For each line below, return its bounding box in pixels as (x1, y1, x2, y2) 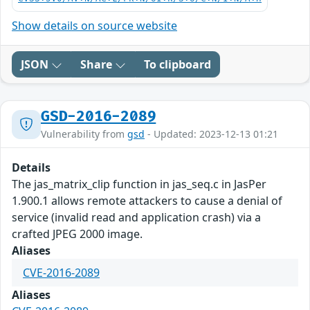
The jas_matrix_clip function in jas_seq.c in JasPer (12, 176, 266, 192)
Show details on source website (12, 18, 177, 34)
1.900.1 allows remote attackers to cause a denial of (12, 193, 282, 209)
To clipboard (144, 57, 211, 73)
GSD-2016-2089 (41, 108, 156, 126)
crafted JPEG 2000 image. (12, 226, 143, 242)
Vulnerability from (41, 127, 127, 141)
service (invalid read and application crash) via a (12, 210, 261, 226)
